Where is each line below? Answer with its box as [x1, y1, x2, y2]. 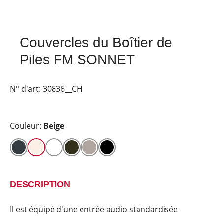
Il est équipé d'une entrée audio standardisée [10, 204, 178, 215]
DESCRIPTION [10, 179, 70, 189]
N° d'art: [10, 83, 43, 94]
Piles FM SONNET [20, 52, 135, 67]
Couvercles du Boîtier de [20, 35, 172, 50]
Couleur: [10, 120, 43, 131]
